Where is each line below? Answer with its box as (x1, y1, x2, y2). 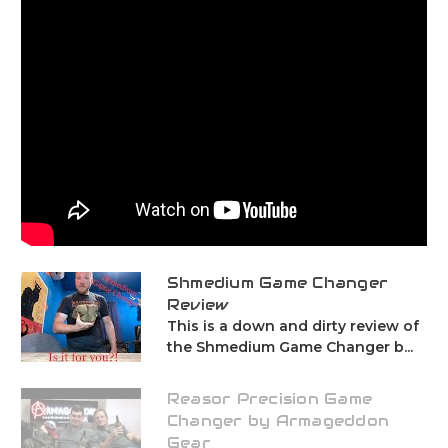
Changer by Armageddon (166, 411, 390, 431)
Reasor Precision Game (166, 389, 373, 409)
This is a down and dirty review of (166, 317, 419, 336)
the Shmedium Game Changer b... (166, 338, 413, 357)
